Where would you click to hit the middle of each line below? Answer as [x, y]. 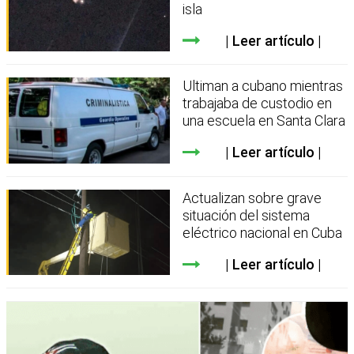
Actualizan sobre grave [252, 198]
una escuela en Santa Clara [264, 121]
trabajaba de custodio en [258, 104]
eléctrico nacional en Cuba [263, 232]
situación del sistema [247, 215]
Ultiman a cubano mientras [263, 86]
